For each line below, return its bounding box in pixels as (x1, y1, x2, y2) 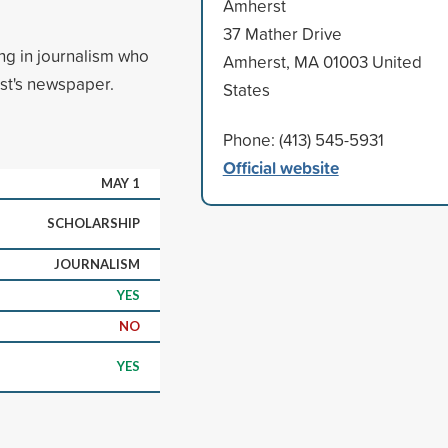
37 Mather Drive (222, 21, 342, 45)
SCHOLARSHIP (47, 214, 140, 231)
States (222, 77, 270, 101)
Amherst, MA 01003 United (222, 49, 422, 73)
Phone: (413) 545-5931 (222, 127, 384, 151)
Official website (222, 154, 339, 180)
